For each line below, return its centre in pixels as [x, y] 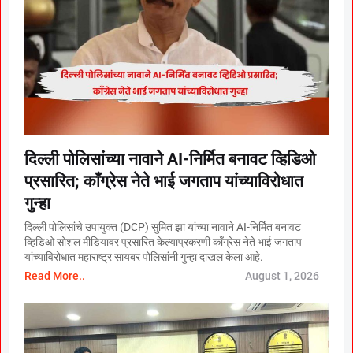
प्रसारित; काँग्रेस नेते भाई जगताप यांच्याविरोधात [164, 181]
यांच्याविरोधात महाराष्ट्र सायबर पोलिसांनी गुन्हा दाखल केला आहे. [144, 256]
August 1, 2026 [282, 275]
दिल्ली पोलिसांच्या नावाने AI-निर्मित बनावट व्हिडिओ [170, 159]
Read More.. [55, 275]
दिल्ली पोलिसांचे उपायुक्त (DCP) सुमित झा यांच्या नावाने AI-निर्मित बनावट [163, 227]
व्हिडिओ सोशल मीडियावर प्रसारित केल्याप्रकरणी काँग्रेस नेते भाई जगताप [163, 242]
